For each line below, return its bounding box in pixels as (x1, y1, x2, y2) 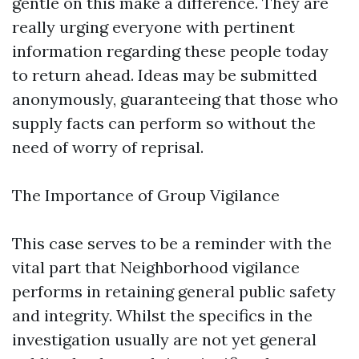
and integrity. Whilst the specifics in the (12, 305, 313, 325)
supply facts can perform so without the (12, 113, 316, 133)
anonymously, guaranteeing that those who (12, 89, 338, 109)
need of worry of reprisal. (12, 137, 204, 157)
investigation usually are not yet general (12, 329, 317, 349)
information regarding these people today (12, 41, 329, 61)
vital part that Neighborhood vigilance (12, 257, 300, 277)
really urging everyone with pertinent (12, 17, 295, 37)
